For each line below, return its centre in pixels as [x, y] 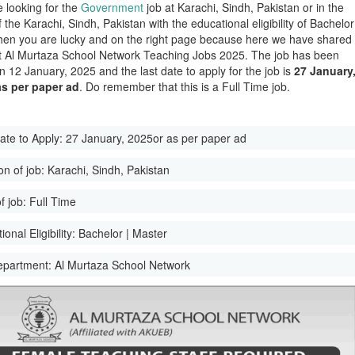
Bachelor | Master [123, 233]
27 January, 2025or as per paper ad [157, 138]
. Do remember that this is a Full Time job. [185, 86]
